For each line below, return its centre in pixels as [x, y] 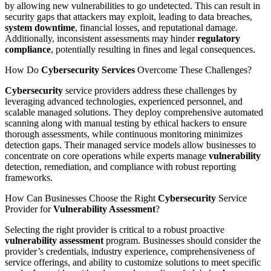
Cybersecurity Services [88, 70]
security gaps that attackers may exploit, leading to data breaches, [129, 16]
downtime [55, 27]
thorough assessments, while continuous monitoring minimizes [124, 134]
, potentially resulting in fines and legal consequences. [153, 49]
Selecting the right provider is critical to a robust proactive [115, 229]
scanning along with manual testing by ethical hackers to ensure [126, 123]
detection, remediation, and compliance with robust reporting [120, 166]
